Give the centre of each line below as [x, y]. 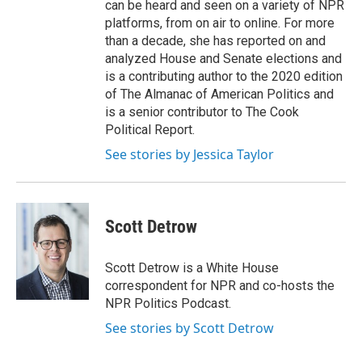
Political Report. [150, 130]
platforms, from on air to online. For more [220, 23]
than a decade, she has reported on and [215, 41]
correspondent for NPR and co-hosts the [220, 286]
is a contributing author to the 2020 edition [224, 76]
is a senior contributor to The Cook [202, 112]
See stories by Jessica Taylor [189, 154]
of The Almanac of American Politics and [219, 94]
